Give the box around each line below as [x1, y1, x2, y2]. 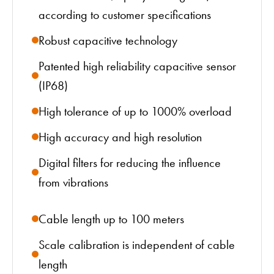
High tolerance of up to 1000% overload [39, 103, 232, 119]
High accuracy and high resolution [39, 129, 202, 144]
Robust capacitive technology [39, 32, 177, 48]
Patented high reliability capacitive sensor [39, 58, 236, 73]
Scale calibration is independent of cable [39, 237, 235, 252]
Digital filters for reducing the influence [39, 155, 221, 170]
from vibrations [39, 174, 108, 190]
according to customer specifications [39, 7, 211, 22]
